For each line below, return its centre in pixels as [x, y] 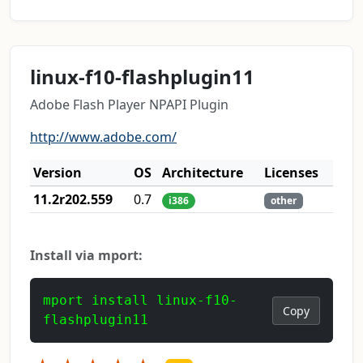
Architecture [203, 173]
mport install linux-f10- [140, 301]
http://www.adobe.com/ [103, 137]
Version [58, 173]
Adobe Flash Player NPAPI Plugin [129, 105]
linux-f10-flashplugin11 [142, 77]
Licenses [291, 173]
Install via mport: [86, 256]
